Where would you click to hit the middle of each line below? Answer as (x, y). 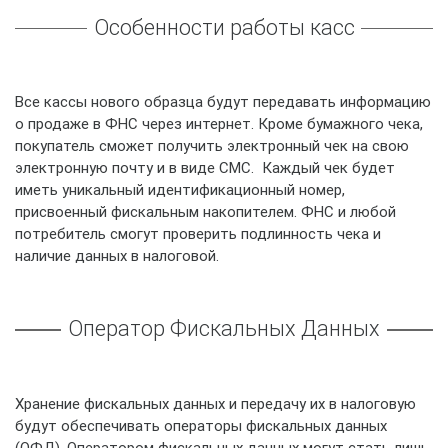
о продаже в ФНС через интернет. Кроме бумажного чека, (219, 123)
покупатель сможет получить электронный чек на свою (214, 145)
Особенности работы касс (224, 27)
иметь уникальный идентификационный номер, (180, 189)
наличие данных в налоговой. (117, 255)
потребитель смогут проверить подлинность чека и (198, 233)
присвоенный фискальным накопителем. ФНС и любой (205, 211)
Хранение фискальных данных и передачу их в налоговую (215, 403)
